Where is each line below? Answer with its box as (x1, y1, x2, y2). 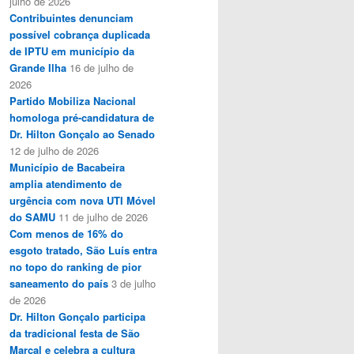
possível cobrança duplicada (9, 26, 150, 42)
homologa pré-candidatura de (9, 109, 154, 125)
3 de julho (111, 275, 156, 291)
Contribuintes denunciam (9, 9, 134, 25)
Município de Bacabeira (9, 159, 125, 175)
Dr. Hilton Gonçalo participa (9, 308, 145, 324)
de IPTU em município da (9, 43, 134, 58)
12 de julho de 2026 (9, 142, 99, 158)
